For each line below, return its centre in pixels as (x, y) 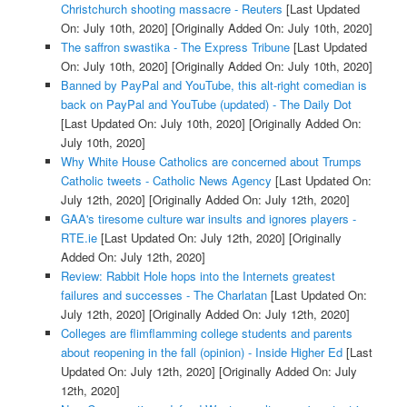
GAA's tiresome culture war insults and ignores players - (208, 218)
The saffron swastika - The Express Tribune (175, 46)
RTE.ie (79, 237)
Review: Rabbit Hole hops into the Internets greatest (198, 275)
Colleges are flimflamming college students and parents (206, 333)
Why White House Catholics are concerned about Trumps (211, 161)
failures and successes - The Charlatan (164, 294)
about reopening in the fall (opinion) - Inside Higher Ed (201, 352)
